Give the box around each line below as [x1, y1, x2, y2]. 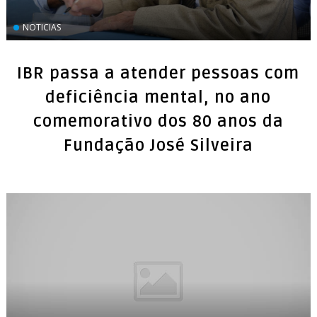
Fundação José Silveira [63, 136, 253, 156]
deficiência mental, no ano [45, 88, 272, 108]
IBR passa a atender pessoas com [17, 64, 300, 83]
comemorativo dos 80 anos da [33, 112, 284, 132]
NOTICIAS [22, 21, 61, 33]
